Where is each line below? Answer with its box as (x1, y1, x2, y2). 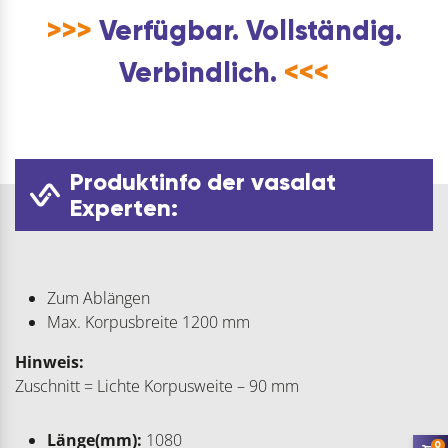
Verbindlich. (119, 54, 284, 90)
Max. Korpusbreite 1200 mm (47, 310, 250, 333)
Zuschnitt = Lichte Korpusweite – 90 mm (15, 374, 299, 397)
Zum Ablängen (47, 286, 150, 309)
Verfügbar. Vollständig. (91, 12, 402, 48)
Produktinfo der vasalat (70, 166, 336, 196)
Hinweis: (15, 350, 84, 373)
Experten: (70, 192, 178, 222)
